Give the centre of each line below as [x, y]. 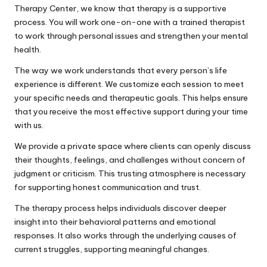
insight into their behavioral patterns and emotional [115, 222]
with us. [29, 125]
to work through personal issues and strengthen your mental [131, 36]
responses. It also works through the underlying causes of [125, 236]
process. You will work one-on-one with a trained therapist [130, 22]
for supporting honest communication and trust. [108, 187]
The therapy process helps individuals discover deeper [120, 208]
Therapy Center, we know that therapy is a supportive [120, 9]
